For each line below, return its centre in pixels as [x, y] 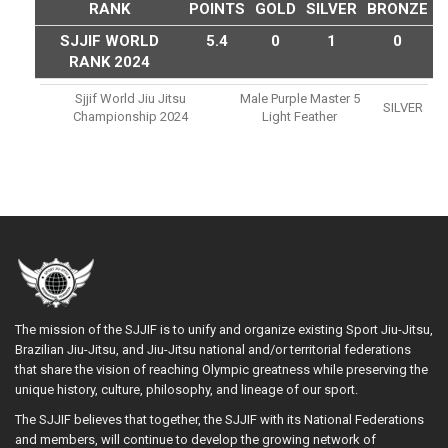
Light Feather [299, 116]
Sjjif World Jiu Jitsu [130, 98]
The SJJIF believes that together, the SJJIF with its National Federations [219, 419]
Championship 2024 [130, 116]
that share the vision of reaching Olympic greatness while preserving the [221, 369]
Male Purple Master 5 [299, 98]
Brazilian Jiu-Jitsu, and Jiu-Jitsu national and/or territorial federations [213, 349]
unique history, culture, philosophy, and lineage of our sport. [188, 389]
